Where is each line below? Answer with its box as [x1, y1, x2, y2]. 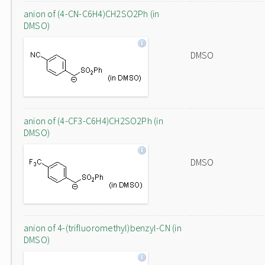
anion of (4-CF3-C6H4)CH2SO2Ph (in [24, 115, 163, 127]
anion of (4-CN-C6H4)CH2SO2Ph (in [24, 8, 160, 20]
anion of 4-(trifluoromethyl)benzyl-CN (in [24, 222, 182, 234]
